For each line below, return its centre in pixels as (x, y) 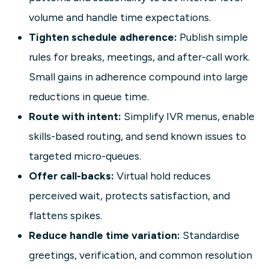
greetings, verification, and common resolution (141, 255)
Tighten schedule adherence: (103, 37)
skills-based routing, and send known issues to (138, 136)
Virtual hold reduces (162, 176)
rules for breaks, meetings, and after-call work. (139, 57)
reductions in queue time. (89, 97)
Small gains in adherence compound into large (138, 77)
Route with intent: (75, 116)
